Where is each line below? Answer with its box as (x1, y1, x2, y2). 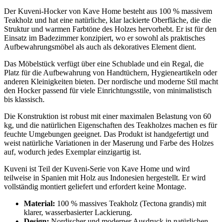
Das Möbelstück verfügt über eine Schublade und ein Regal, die (4, 59, 204, 68)
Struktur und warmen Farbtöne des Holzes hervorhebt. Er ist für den (4, 24, 217, 33)
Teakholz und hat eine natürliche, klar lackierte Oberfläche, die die (4, 15, 211, 24)
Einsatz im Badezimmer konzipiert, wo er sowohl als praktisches (4, 33, 205, 42)
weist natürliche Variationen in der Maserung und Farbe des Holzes (4, 138, 214, 147)
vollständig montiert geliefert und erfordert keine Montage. (4, 182, 186, 191)
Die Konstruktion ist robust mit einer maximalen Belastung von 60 (4, 111, 211, 120)
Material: (24, 199, 55, 208)
